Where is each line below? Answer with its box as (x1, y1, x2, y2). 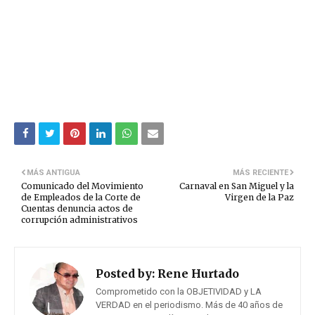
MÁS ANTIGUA (27, 168, 80, 178)
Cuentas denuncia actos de (21, 203, 133, 214)
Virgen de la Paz (225, 192, 294, 203)
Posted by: (96, 266, 155, 281)
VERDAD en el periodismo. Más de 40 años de (96, 300, 283, 311)
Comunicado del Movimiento (21, 181, 143, 192)
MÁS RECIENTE (233, 168, 288, 178)
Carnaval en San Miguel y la (179, 181, 294, 192)
